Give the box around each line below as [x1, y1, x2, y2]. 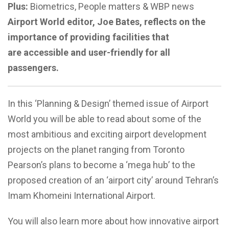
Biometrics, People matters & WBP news [30, 1, 194, 12]
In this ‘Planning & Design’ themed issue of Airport [8, 98, 209, 109]
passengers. [8, 62, 59, 74]
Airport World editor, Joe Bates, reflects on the [8, 16, 205, 28]
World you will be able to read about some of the [8, 113, 201, 125]
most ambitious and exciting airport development [8, 129, 207, 140]
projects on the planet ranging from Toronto [8, 144, 185, 155]
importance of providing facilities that [8, 32, 169, 43]
